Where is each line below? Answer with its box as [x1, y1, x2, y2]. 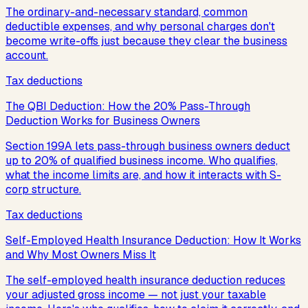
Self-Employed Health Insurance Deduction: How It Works [5, 233, 301, 248]
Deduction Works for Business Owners [5, 113, 200, 129]
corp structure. [5, 182, 81, 197]
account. [5, 48, 48, 63]
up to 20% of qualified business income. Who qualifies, [5, 153, 278, 168]
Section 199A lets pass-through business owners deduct [5, 139, 290, 154]
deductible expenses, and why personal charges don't [5, 19, 275, 34]
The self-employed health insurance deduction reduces [5, 273, 285, 288]
